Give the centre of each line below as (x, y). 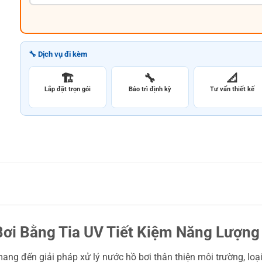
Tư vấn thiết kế (232, 89)
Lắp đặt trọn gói (67, 89)
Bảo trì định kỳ (150, 89)
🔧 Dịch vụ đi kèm (58, 54)
